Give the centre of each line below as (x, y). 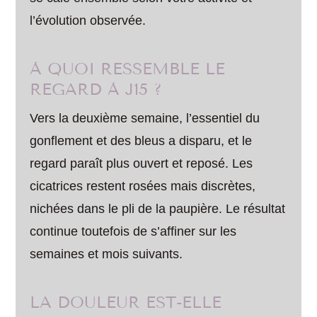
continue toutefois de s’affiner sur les (133, 231)
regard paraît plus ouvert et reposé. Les (142, 163)
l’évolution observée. (88, 20)
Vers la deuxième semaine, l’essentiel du (145, 118)
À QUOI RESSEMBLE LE (128, 69)
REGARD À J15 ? (96, 89)
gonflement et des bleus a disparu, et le (141, 140)
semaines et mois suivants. (106, 254)
